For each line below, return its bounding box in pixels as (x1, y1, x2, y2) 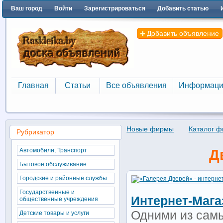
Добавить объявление (145, 29, 219, 37)
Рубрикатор (16, 128, 54, 136)
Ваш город (11, 5, 42, 12)
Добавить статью (157, 5, 209, 12)
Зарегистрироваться (84, 5, 145, 12)
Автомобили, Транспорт (19, 147, 87, 154)
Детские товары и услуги (19, 210, 89, 217)
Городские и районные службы (19, 175, 107, 182)
